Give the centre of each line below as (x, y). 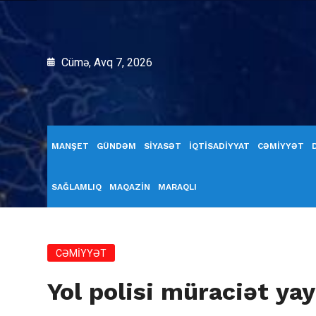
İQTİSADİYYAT (219, 146)
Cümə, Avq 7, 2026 (105, 62)
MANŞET (70, 146)
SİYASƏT (163, 146)
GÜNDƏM (116, 146)
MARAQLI (177, 187)
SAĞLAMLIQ (77, 187)
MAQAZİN (130, 187)
